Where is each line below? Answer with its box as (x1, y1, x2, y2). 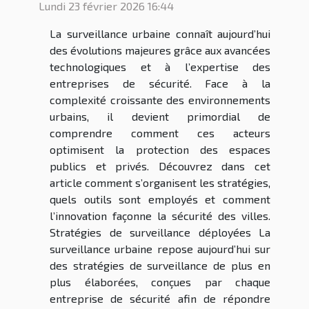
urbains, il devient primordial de (50, 110, 270, 123)
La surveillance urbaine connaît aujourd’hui (50, 27, 270, 41)
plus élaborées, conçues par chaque (50, 275, 270, 289)
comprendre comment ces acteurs (50, 126, 270, 140)
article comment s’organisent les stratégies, (50, 176, 270, 190)
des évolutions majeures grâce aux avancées (50, 43, 270, 57)
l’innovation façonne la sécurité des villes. (50, 209, 270, 223)
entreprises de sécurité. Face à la (50, 77, 270, 90)
